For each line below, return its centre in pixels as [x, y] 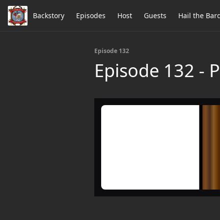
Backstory [49, 15]
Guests [155, 15]
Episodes [91, 15]
